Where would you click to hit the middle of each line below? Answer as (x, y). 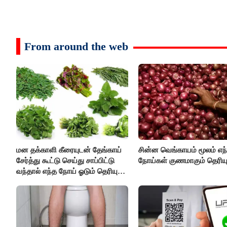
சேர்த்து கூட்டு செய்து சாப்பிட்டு (65, 160)
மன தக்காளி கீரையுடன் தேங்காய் (69, 150)
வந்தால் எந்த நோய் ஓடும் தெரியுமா (71, 171)
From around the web (76, 47)
